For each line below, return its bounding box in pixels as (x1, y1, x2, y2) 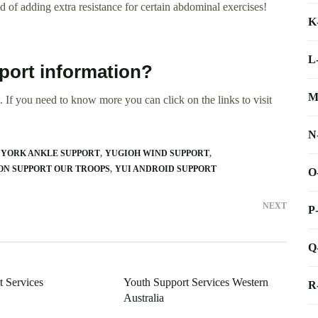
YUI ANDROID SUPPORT (115, 164, 216, 175)
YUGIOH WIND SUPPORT (105, 148, 209, 159)
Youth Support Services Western (123, 276, 268, 289)
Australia (123, 292, 164, 305)
